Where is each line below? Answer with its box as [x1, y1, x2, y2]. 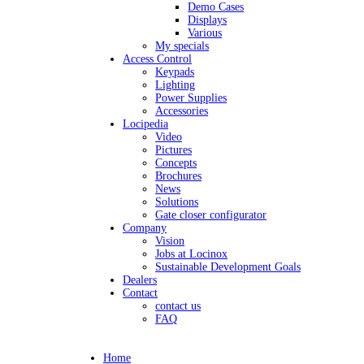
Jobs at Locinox [155, 248, 228, 260]
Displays [188, 14, 227, 26]
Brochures [155, 170, 202, 182]
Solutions [155, 196, 199, 208]
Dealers [123, 274, 158, 286]
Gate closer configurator [155, 209, 267, 221]
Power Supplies [155, 92, 227, 104]
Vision [155, 235, 185, 247]
